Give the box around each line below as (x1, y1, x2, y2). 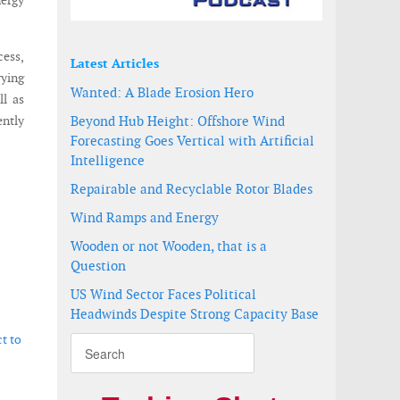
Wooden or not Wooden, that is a (71, 237, 267, 254)
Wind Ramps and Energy (71, 209, 219, 226)
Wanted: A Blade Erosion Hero (71, 84, 254, 101)
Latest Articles (71, 55, 159, 71)
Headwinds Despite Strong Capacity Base (71, 305, 319, 322)
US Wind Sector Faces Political (71, 286, 256, 303)
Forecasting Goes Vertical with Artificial (71, 132, 314, 149)
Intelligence (71, 152, 145, 169)
